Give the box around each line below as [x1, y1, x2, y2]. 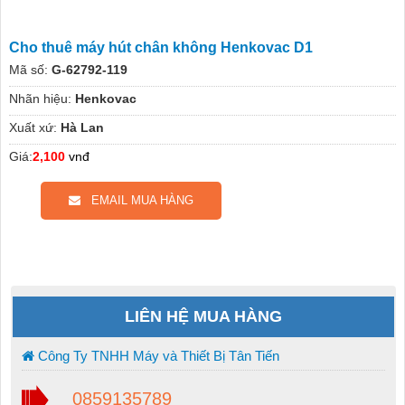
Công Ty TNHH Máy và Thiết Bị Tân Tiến [33, 347, 279, 363]
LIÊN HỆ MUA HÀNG [125, 306, 282, 325]
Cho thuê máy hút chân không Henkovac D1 [8, 39, 313, 55]
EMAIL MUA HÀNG [80, 193, 193, 207]
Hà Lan [60, 119, 104, 135]
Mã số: [8, 61, 48, 77]
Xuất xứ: [8, 119, 57, 135]
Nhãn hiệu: [8, 90, 71, 106]
